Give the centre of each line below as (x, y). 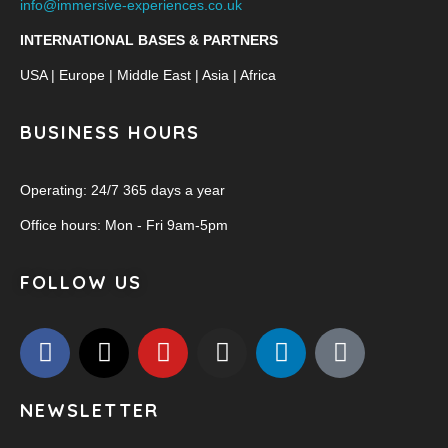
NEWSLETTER (89, 410)
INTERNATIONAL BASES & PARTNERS (149, 39)
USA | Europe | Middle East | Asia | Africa (148, 74)
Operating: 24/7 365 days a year (122, 189)
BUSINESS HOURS (110, 132)
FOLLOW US (81, 282)
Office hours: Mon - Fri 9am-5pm (124, 224)
